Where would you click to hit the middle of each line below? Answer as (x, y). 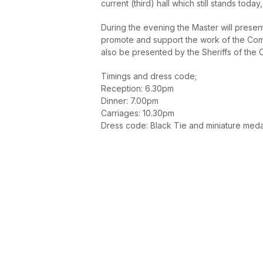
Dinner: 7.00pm (130, 100)
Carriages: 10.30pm (138, 113)
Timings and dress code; (149, 76)
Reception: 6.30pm (137, 88)
